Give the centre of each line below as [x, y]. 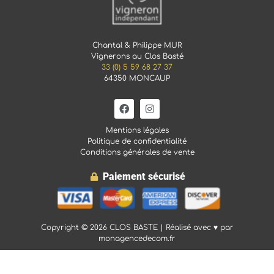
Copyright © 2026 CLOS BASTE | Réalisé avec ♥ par [137, 228]
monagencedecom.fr [137, 239]
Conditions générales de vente [137, 152]
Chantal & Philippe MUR [137, 46]
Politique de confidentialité [137, 141]
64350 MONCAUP [137, 79]
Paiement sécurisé [144, 177]
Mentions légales [137, 130]
